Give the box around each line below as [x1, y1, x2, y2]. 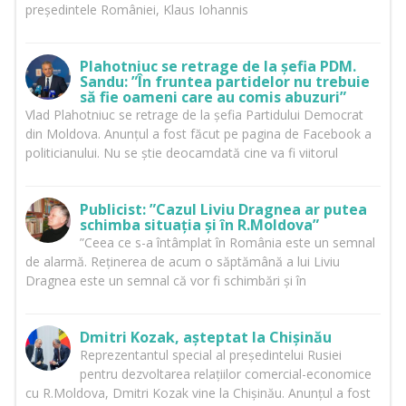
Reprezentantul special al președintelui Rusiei [79, 346, 342, 364]
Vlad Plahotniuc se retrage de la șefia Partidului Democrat [24, 106, 363, 124]
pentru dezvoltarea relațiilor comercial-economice [79, 365, 372, 383]
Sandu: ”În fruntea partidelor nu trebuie [79, 72, 370, 92]
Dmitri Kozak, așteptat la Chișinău [79, 327, 332, 348]
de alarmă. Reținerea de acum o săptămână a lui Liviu [24, 253, 340, 271]
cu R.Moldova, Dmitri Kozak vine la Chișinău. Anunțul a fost [24, 384, 371, 402]
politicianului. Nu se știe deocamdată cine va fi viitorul [24, 144, 338, 162]
